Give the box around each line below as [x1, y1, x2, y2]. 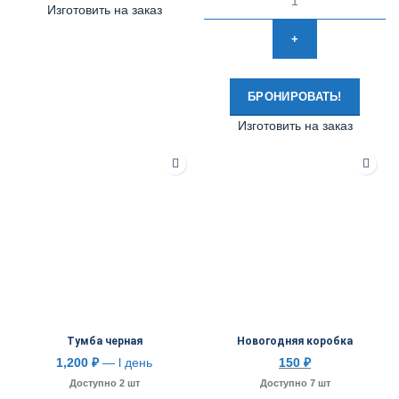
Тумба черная [66, 335, 142, 347]
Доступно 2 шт [69, 378, 140, 388]
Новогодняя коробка [237, 335, 353, 347]
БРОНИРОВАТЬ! [248, 90, 342, 103]
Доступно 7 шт [259, 378, 330, 388]
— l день [99, 355, 152, 370]
